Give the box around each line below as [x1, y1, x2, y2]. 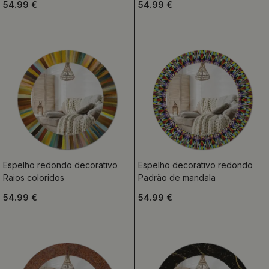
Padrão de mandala [138, 172, 216, 183]
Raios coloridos [3, 172, 64, 183]
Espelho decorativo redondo [138, 160, 253, 170]
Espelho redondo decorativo [3, 160, 118, 170]
